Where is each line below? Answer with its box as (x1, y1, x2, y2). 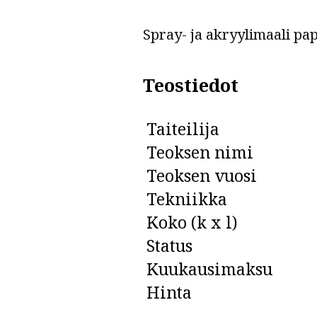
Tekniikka (146, 187, 227, 210)
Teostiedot (142, 72, 238, 97)
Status (146, 234, 192, 257)
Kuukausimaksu (146, 257, 272, 280)
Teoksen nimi (146, 140, 253, 163)
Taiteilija (146, 117, 219, 140)
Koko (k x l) (146, 210, 238, 234)
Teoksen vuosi (146, 163, 257, 187)
